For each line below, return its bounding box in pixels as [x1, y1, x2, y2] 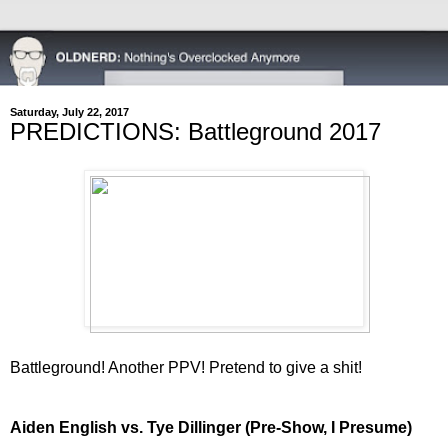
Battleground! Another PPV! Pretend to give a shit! [10, 358, 362, 376]
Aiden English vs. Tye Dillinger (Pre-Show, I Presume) [10, 418, 412, 436]
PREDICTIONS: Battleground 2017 [10, 118, 381, 145]
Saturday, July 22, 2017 [10, 106, 129, 118]
